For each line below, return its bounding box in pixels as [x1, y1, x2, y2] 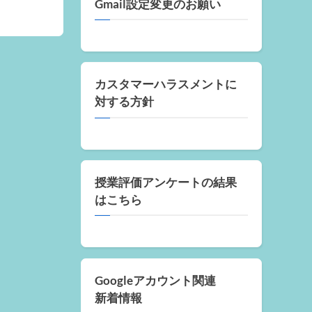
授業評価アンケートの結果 [95, 175, 237, 189]
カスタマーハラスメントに [95, 77, 237, 92]
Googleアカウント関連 [95, 273, 216, 288]
